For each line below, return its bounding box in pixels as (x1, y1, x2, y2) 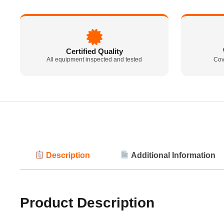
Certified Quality (65, 47, 123, 56)
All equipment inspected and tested (46, 56, 142, 63)
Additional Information (129, 150, 216, 159)
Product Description (20, 194, 154, 210)
